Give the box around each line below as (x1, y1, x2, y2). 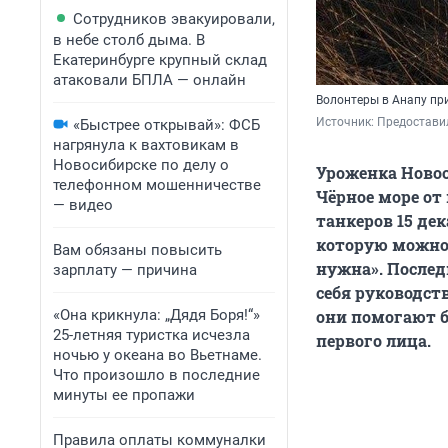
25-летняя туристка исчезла (53, 326, 250, 344)
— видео (53, 196, 113, 214)
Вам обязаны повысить (53, 241, 222, 259)
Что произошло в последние (53, 366, 260, 384)
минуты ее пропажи (53, 386, 195, 404)
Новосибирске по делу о (53, 156, 229, 174)
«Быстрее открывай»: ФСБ (73, 116, 260, 134)
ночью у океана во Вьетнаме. (53, 346, 262, 364)
